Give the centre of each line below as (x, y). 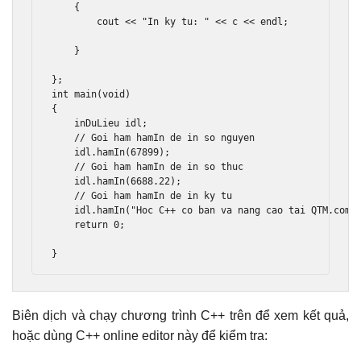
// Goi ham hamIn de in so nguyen (168, 138)
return (91, 225)
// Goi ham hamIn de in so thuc (162, 167)
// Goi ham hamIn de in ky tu (156, 196)
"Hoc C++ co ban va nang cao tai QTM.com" (244, 211)
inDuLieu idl (97, 124)
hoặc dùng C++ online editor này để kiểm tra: (140, 336)
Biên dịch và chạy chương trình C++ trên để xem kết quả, (180, 316)
